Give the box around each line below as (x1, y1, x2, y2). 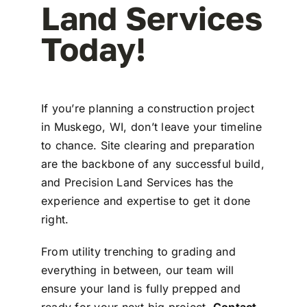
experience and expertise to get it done (40, 194, 251, 208)
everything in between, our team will (40, 263, 234, 278)
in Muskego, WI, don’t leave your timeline (40, 120, 262, 134)
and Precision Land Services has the (40, 175, 234, 190)
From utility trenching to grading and (40, 245, 236, 259)
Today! (40, 29, 146, 68)
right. (40, 212, 69, 227)
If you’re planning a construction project (40, 101, 254, 116)
